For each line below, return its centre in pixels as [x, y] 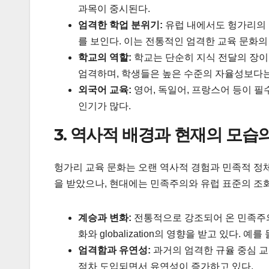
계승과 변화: [105, 217]
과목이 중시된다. [114, 9]
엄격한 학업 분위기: [120, 25]
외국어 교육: [105, 90]
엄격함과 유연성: [114, 250]
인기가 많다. [104, 106]
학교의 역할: [105, 58]
